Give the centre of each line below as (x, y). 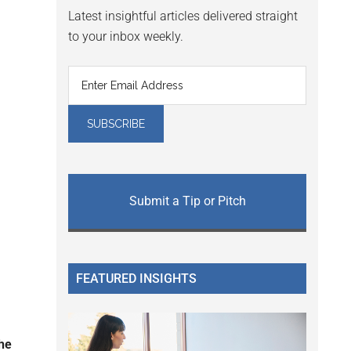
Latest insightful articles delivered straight (183, 16)
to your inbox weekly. (126, 37)
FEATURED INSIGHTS (136, 279)
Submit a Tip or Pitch (187, 201)
